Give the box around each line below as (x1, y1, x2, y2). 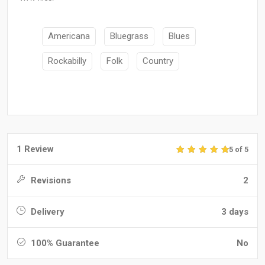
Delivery (28, 206, 64, 218)
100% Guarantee (28, 238, 99, 249)
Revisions (28, 175, 71, 186)
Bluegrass (110, 31, 148, 42)
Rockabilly (48, 55, 86, 66)
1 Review (17, 144, 54, 155)
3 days (221, 206, 248, 218)
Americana (48, 31, 90, 42)
